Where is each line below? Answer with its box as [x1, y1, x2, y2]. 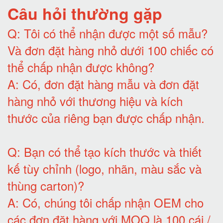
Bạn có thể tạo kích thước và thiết [24, 143, 202, 160]
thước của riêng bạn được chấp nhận [7, 109, 201, 126]
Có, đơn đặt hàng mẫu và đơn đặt [22, 75, 199, 93]
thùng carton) [7, 177, 78, 194]
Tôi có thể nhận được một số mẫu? [24, 24, 208, 42]
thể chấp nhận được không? [7, 58, 154, 76]
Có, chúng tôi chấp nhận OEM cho [22, 194, 204, 211]
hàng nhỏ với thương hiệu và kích [7, 92, 183, 110]
